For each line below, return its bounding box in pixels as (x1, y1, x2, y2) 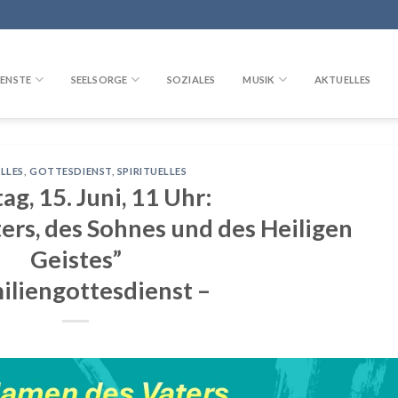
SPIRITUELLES (116, 165, 187, 177)
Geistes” (29, 243, 122, 274)
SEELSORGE (70, 73, 128, 85)
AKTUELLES (314, 73, 371, 85)
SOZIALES (166, 73, 216, 85)
